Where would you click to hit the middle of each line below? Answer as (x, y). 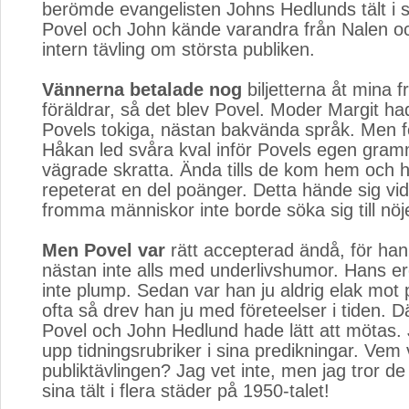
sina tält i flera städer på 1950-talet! (186, 391)
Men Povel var (104, 250)
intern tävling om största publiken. (178, 49)
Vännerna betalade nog (142, 89)
